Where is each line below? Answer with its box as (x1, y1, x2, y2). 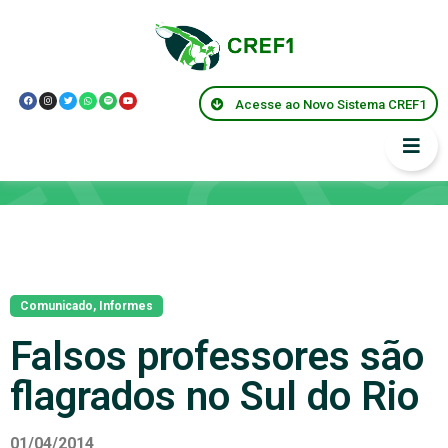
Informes (99, 299, 153, 313)
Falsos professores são (10, 333, 424, 380)
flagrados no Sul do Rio (10, 373, 419, 420)
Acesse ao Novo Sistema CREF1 (234, 96, 426, 112)
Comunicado (20, 299, 93, 313)
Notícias (15, 148, 109, 177)
